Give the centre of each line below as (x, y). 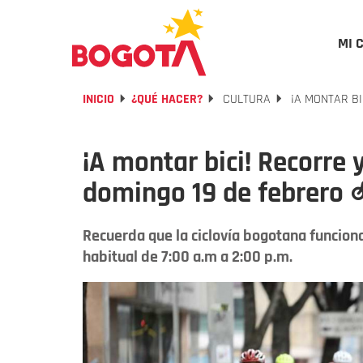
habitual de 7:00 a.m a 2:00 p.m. (188, 257)
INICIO (98, 99)
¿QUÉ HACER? (167, 99)
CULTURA (245, 99)
